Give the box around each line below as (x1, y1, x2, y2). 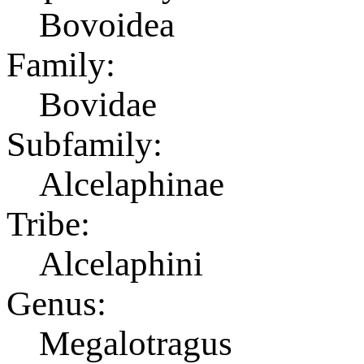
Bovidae (39, 84, 157, 123)
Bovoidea (39, 5, 175, 44)
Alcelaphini (39, 244, 203, 283)
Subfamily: (6, 124, 162, 163)
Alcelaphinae (39, 164, 224, 203)
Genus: (6, 284, 106, 323)
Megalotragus (39, 323, 232, 362)
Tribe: (6, 204, 90, 243)
